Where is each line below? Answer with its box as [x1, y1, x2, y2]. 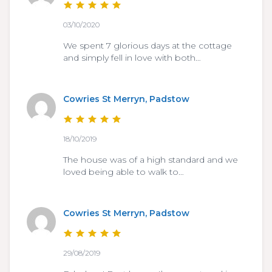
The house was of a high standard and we [63, 154, 238, 166]
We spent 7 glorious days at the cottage [63, 40, 232, 52]
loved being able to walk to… [63, 166, 184, 178]
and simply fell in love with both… [63, 52, 201, 64]
